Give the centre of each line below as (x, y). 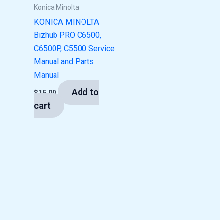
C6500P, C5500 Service (75, 49)
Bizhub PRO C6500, (68, 35)
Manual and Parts (64, 62)
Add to (85, 92)
